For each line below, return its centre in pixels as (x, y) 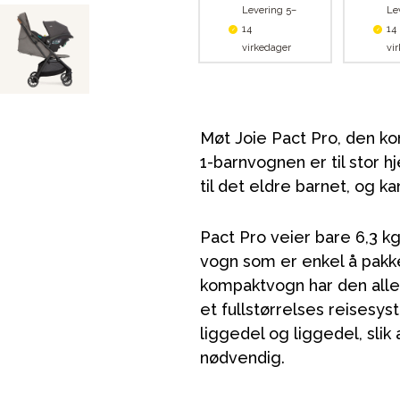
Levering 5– (269, 10)
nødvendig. (242, 358)
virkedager (267, 48)
